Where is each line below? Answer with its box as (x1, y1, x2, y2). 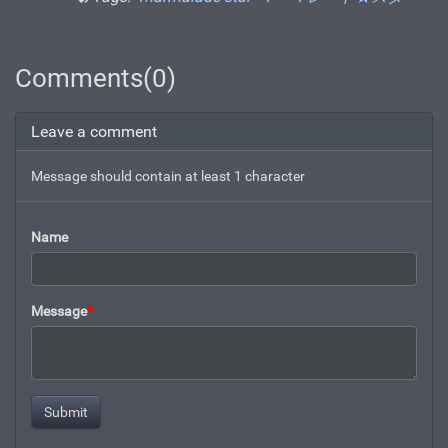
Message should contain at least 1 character (31, 168, 305, 185)
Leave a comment (31, 122, 157, 142)
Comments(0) (15, 63, 176, 94)
